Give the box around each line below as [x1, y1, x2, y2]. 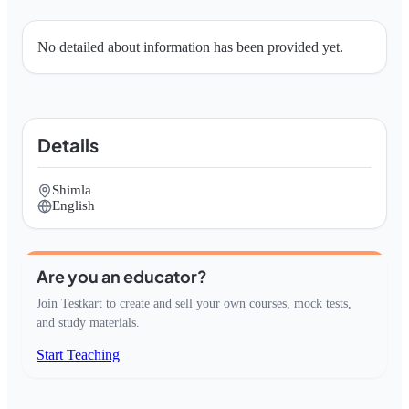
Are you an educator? [37, 266, 207, 287]
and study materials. [37, 316, 140, 330]
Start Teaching [37, 347, 120, 362]
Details [37, 133, 99, 156]
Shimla [52, 183, 91, 197]
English [52, 198, 95, 213]
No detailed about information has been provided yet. [37, 39, 343, 55]
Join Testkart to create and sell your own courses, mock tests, [37, 297, 351, 310]
